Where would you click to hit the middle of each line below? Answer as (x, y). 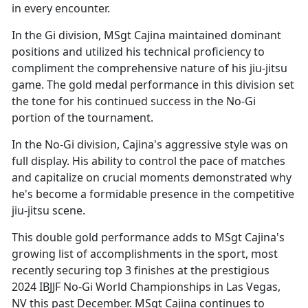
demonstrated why (242, 178)
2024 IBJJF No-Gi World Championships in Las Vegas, (146, 287)
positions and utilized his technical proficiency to (138, 52)
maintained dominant (225, 35)
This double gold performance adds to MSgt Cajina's (148, 238)
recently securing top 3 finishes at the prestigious (141, 271)
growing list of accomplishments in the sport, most (145, 254)
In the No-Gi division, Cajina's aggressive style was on (150, 145)
